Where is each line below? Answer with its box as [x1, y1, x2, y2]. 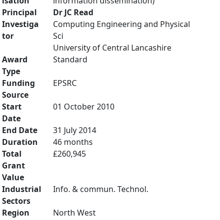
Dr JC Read [53, 7, 93, 18]
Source [2, 89, 28, 100]
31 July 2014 [53, 125, 96, 136]
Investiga [2, 19, 39, 29]
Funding [2, 78, 35, 88]
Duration [2, 137, 38, 147]
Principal [2, 7, 37, 18]
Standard [53, 54, 87, 65]
